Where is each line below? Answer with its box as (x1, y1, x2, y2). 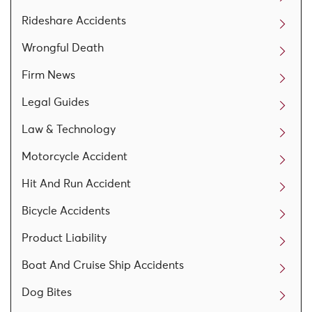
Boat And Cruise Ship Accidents (22, 259, 184, 271)
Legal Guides (22, 96, 89, 108)
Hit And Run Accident (22, 178, 131, 189)
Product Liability (22, 232, 107, 244)
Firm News (22, 69, 75, 81)
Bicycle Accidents (22, 205, 110, 217)
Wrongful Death (22, 42, 104, 54)
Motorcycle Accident (22, 150, 127, 162)
